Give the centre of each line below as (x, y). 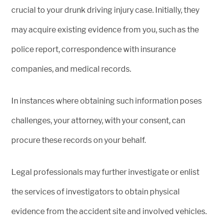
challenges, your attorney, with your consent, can (98, 120)
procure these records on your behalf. (79, 140)
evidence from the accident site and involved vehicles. (109, 211)
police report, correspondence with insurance (94, 49)
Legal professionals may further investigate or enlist (105, 172)
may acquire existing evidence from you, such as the (105, 29)
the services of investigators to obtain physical (96, 192)
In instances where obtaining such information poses (107, 101)
